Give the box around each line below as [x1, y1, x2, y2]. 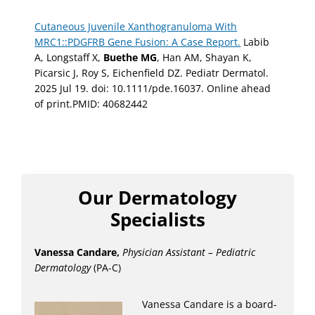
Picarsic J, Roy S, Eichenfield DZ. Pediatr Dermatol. [34, 65, 269, 79]
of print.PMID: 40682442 [34, 96, 148, 110]
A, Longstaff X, [34, 50, 104, 64]
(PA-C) [91, 261, 122, 275]
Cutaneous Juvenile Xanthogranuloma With [34, 19, 238, 33]
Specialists [110, 207, 205, 233]
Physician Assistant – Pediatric [122, 245, 256, 259]
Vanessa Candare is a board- [142, 297, 278, 311]
